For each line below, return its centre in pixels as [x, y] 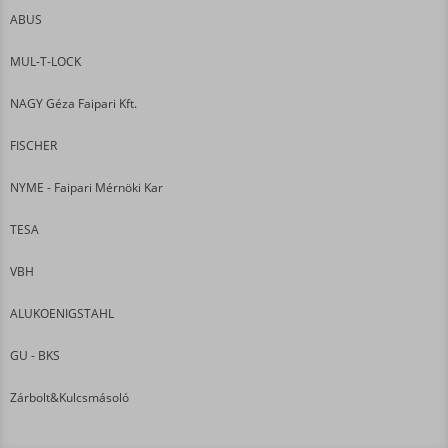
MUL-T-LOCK [45, 61]
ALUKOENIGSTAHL [62, 313]
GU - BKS [35, 355]
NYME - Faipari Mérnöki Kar [86, 187]
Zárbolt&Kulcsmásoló [69, 397]
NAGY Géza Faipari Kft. [73, 103]
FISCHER [33, 145]
